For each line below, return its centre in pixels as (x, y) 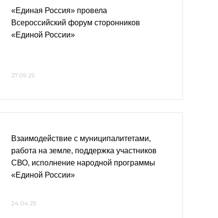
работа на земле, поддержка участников (84, 151)
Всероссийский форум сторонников (76, 23)
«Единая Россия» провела (59, 10)
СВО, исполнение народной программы (83, 163)
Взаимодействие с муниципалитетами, (81, 138)
